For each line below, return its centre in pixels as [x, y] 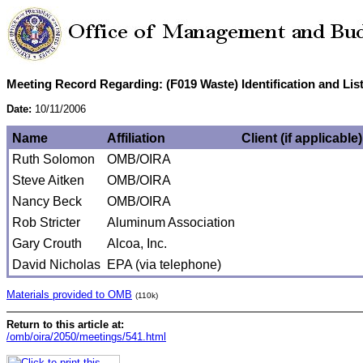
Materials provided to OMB [69, 295]
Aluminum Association [171, 223]
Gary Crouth [47, 244]
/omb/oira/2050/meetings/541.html [86, 336]
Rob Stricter [46, 223]
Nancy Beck [47, 202]
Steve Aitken [48, 181]
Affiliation [136, 139]
